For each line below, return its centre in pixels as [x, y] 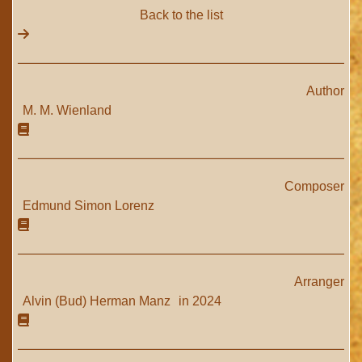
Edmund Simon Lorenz [88, 206]
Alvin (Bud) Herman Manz [98, 301]
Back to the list [181, 15]
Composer [314, 186]
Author [325, 91]
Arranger [319, 282]
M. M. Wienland [67, 110]
